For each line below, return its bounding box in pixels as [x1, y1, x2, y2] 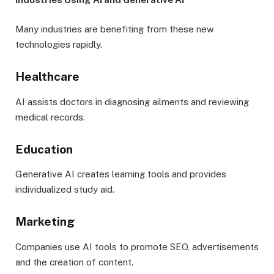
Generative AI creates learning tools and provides [15, 169, 226, 180]
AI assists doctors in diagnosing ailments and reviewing [15, 96, 249, 107]
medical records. [15, 111, 85, 122]
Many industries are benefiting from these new [15, 24, 214, 35]
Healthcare [15, 70, 80, 84]
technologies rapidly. [15, 39, 102, 50]
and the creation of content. [15, 256, 133, 267]
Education [15, 142, 73, 156]
